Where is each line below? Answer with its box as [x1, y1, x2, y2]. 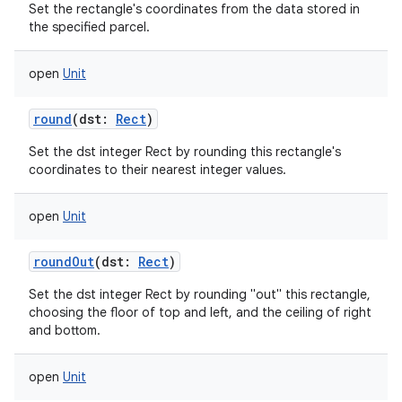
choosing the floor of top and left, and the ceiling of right [29, 304, 371, 320]
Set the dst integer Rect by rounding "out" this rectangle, [29, 286, 371, 302]
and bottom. [29, 322, 100, 338]
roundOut [33, 253, 94, 270]
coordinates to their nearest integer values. [29, 162, 286, 178]
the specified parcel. [29, 19, 150, 35]
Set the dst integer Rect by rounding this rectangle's [29, 144, 341, 160]
